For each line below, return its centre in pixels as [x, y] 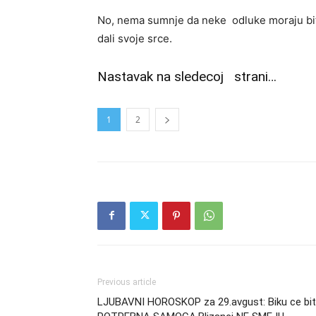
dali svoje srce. [135, 38]
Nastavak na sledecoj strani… [187, 76]
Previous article [127, 282]
